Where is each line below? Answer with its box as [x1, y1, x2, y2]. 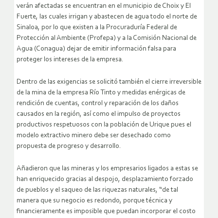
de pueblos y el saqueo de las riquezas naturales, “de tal [17, 186, 178, 194]
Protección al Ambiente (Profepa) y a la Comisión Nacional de [17, 34, 197, 42]
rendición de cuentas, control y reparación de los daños [17, 99, 179, 107]
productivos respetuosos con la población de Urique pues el [17, 121, 191, 128]
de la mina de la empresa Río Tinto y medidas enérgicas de [17, 89, 185, 96]
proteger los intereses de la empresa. [17, 55, 124, 63]
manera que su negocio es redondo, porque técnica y [17, 197, 172, 204]
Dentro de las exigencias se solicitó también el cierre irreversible [17, 78, 201, 86]
